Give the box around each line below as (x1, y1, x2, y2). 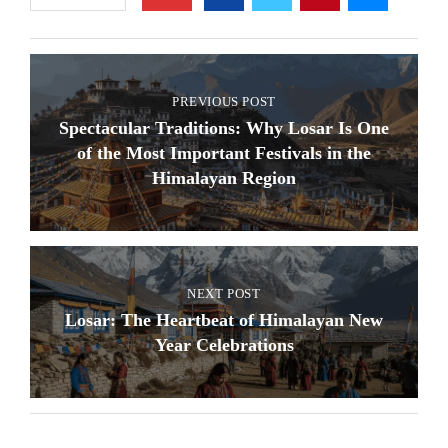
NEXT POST (187, 286, 261, 301)
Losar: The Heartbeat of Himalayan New (65, 310, 383, 330)
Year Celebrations (154, 335, 294, 355)
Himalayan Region (152, 168, 296, 188)
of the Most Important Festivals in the (77, 143, 371, 163)
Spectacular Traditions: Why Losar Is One (59, 118, 389, 138)
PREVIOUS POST (172, 94, 276, 109)
